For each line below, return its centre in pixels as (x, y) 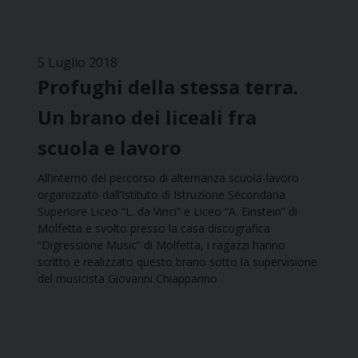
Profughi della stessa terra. (168, 87)
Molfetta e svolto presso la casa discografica (154, 229)
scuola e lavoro (109, 148)
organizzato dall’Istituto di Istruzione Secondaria (161, 195)
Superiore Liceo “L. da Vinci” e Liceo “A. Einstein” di (167, 212)
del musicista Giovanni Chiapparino (127, 279)
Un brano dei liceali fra (147, 117)
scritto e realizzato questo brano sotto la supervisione (177, 262)
